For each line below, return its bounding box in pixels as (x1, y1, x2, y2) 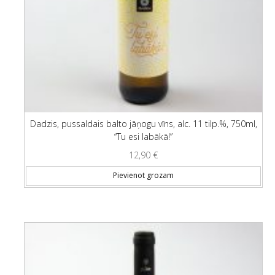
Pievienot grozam (113, 170, 174, 181)
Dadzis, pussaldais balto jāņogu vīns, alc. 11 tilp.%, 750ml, (29, 118, 257, 130)
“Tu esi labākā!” (114, 131, 172, 142)
